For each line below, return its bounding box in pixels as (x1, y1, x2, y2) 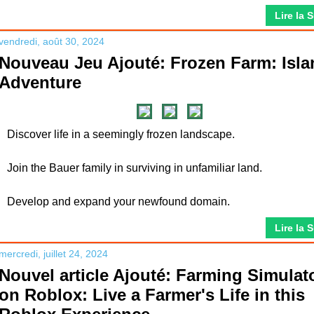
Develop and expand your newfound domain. (7, 196, 230, 207)
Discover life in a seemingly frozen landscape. (7, 128, 235, 140)
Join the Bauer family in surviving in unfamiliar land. (7, 162, 262, 174)
